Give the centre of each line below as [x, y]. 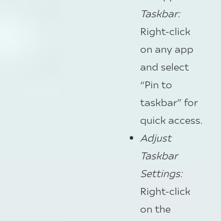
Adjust [156, 138]
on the [155, 209]
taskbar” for [169, 102]
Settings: [161, 173]
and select [165, 67]
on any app [167, 49]
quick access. [171, 120]
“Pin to [156, 84]
